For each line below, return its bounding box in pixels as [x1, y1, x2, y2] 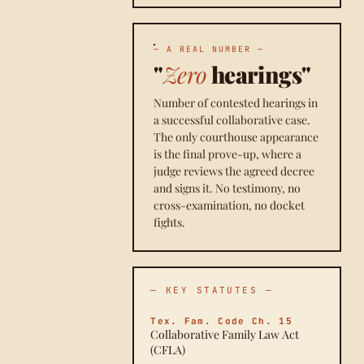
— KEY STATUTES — [150, 284, 273, 296]
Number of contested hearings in [154, 95, 318, 110]
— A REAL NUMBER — [154, 44, 265, 54]
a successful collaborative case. [154, 112, 311, 128]
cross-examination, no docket [154, 197, 305, 213]
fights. [154, 214, 186, 230]
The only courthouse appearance [154, 129, 319, 145]
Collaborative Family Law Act [150, 327, 300, 342]
